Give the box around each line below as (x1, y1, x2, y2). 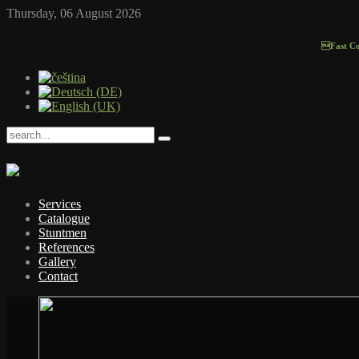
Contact (38, 268, 78, 283)
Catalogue (38, 211, 90, 225)
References (38, 240, 95, 254)
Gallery (38, 254, 76, 268)
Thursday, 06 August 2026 (6, 6, 141, 20)
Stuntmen (38, 225, 87, 240)
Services (38, 196, 81, 211)
